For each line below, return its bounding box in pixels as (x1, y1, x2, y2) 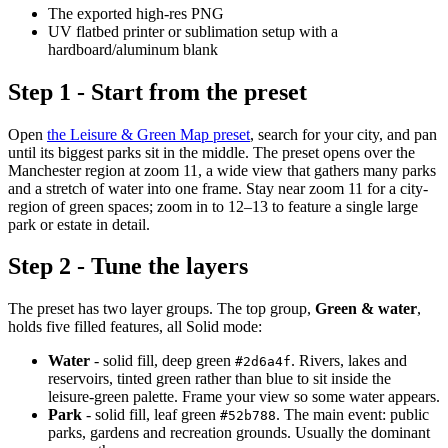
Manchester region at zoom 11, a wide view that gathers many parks (8, 161, 436, 179)
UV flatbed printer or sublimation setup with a (48, 22, 338, 40)
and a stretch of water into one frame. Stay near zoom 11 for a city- (8, 179, 428, 197)
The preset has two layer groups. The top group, (8, 300, 315, 318)
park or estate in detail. (8, 215, 150, 233)
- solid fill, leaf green (82, 406, 220, 424)
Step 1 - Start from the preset (8, 78, 307, 105)
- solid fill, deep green (90, 352, 235, 370)
